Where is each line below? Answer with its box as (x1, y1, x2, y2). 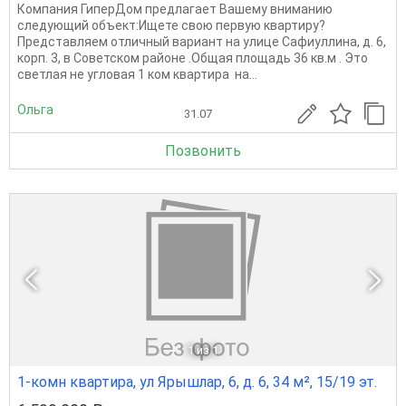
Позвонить (165, 141, 241, 159)
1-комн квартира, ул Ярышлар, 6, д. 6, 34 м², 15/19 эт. (17, 372, 377, 391)
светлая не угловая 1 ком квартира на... (17, 66, 257, 82)
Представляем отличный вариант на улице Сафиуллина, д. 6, (17, 34, 386, 49)
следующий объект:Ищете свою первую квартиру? (17, 17, 325, 33)
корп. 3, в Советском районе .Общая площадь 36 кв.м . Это (17, 50, 368, 65)
